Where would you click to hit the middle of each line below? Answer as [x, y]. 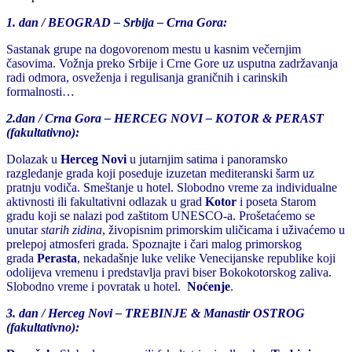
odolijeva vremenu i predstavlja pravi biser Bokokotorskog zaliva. [169, 272]
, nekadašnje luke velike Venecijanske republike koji [206, 258]
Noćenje [209, 286]
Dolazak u [33, 159]
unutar [24, 229]
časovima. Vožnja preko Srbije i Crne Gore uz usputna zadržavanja [172, 63]
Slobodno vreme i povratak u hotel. [97, 286]
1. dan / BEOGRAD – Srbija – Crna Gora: [117, 22]
